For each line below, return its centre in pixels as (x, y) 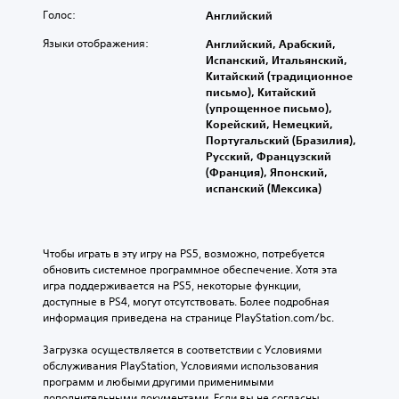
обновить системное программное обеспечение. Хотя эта (190, 270)
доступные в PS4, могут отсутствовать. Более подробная (186, 302)
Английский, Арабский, (271, 44)
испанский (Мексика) (264, 188)
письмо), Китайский (261, 92)
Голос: (59, 15)
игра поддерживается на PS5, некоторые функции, (172, 286)
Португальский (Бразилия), (281, 140)
